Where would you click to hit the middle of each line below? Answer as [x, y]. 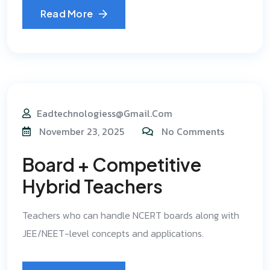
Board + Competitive [112, 165]
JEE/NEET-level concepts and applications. [113, 233]
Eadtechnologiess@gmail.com [105, 113]
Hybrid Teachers [93, 186]
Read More [67, 14]
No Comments [193, 131]
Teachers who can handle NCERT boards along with [131, 215]
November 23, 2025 [80, 131]
